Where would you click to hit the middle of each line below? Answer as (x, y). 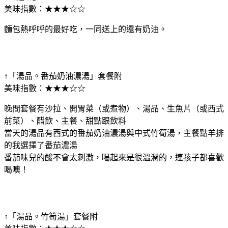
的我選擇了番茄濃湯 (41, 145)
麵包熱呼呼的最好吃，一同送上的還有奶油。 (85, 29)
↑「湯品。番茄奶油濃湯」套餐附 (63, 76)
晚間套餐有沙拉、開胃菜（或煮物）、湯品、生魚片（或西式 (114, 108)
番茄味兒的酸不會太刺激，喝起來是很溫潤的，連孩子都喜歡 (114, 157)
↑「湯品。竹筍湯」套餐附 (51, 216)
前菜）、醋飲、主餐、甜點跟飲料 (65, 121)
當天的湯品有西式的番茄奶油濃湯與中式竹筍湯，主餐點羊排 (114, 133)
